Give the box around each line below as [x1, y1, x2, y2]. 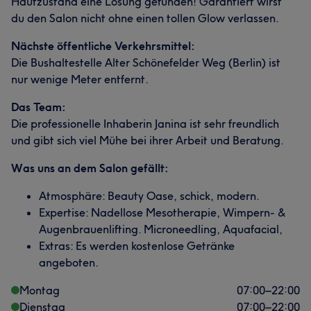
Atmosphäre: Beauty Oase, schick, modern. [39, 188, 260, 203]
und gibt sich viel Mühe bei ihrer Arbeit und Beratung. [11, 133, 284, 147]
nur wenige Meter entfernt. [11, 72, 149, 86]
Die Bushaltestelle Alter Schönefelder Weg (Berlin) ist [11, 55, 280, 69]
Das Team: [11, 99, 66, 114]
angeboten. [39, 255, 99, 269]
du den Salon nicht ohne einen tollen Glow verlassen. [11, 10, 279, 25]
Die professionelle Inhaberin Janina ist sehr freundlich [11, 116, 279, 131]
